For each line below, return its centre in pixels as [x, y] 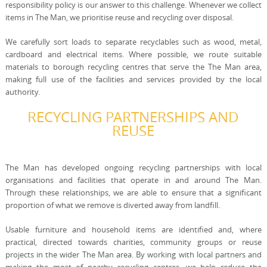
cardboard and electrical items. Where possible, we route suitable [133, 54]
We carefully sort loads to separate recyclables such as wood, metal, [133, 42]
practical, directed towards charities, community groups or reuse [133, 242]
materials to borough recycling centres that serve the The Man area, [133, 67]
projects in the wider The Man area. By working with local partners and [133, 254]
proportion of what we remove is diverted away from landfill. [112, 205]
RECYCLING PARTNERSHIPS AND [133, 117]
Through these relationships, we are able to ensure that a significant [133, 193]
